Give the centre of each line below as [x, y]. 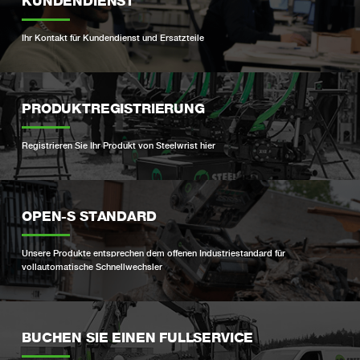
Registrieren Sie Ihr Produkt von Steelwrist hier [119, 145]
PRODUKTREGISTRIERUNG [113, 109]
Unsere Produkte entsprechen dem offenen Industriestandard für [154, 253]
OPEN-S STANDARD [89, 217]
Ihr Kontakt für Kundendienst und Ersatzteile [113, 38]
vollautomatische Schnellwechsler [92, 266]
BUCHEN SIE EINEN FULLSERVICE [138, 338]
